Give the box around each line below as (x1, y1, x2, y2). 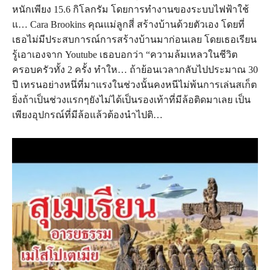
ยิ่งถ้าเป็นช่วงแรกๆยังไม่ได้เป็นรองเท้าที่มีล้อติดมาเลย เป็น (12, 94, 251, 105)
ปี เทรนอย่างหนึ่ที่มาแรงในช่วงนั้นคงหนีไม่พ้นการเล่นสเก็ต (12, 79, 257, 90)
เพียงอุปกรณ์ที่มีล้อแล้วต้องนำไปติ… (12, 109, 163, 120)
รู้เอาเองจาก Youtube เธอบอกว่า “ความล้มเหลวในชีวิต (12, 49, 237, 60)
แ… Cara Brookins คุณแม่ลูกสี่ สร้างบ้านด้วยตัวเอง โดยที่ (12, 19, 245, 30)
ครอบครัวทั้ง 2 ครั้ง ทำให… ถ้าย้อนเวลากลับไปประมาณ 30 (12, 64, 258, 75)
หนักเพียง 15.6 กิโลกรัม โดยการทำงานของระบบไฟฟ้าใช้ (12, 4, 249, 14)
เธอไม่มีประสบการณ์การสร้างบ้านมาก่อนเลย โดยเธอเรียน (12, 34, 257, 45)
